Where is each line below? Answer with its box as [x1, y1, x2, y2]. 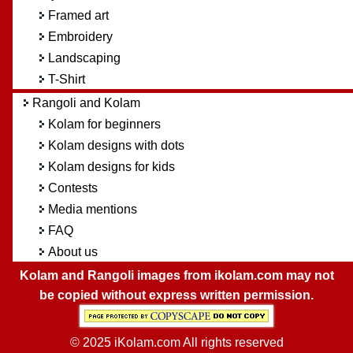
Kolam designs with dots [47, 139, 184, 153]
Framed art [47, 9, 109, 23]
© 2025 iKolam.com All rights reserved [69, 336, 284, 350]
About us [47, 245, 98, 259]
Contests [47, 181, 98, 195]
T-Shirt [47, 72, 85, 87]
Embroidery [47, 30, 113, 44]
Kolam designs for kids [47, 160, 175, 174]
